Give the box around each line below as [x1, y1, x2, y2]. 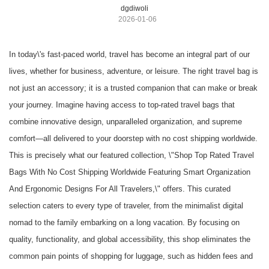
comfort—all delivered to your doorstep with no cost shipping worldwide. [9, 134, 258, 144]
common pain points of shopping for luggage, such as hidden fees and [9, 252, 253, 261]
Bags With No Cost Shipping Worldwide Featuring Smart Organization [9, 168, 250, 177]
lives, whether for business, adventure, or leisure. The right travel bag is [9, 67, 258, 76]
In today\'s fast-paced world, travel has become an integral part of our [9, 50, 250, 59]
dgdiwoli [121, 4, 148, 13]
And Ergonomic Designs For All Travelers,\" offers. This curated [9, 184, 231, 194]
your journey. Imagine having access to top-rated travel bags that [9, 100, 235, 110]
